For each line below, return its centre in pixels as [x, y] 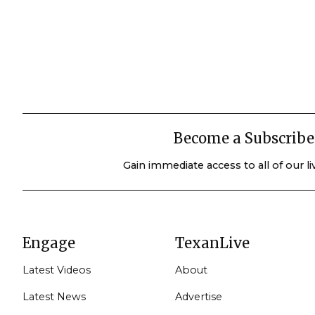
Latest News [54, 296]
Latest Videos [57, 270]
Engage [49, 243]
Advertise [199, 296]
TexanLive [212, 243]
